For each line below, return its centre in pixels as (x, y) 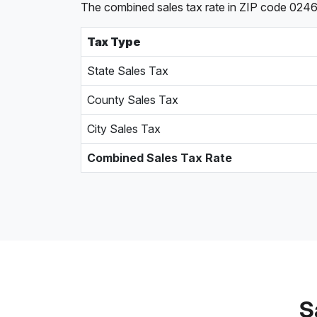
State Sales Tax (128, 71)
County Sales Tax (133, 100)
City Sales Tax (124, 129)
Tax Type (114, 42)
